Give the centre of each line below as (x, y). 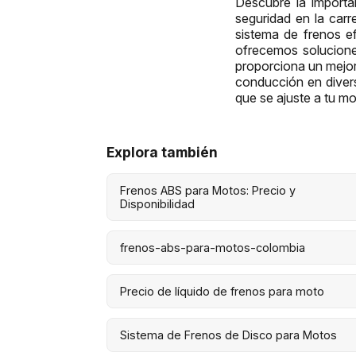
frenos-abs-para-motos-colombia (213, 247)
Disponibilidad (158, 203)
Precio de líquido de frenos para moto (222, 291)
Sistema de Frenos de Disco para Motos (229, 335)
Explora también (163, 152)
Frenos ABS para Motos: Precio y (208, 190)
